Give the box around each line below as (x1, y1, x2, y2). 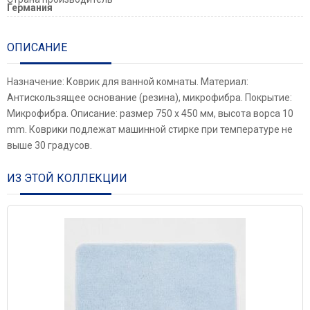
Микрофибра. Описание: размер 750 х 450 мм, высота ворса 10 (7, 107, 293, 119)
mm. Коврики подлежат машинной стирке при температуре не (7, 123, 293, 135)
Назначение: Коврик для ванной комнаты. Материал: (7, 75, 248, 87)
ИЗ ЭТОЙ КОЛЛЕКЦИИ (7, 171, 127, 185)
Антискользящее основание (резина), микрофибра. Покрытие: (7, 91, 292, 103)
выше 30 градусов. (7, 139, 92, 151)
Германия (7, 1, 53, 13)
